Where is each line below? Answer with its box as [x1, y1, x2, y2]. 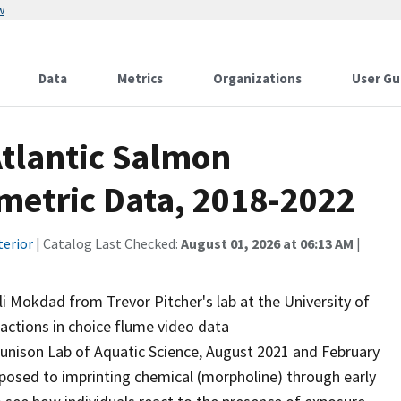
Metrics [117, 70, 163, 87]
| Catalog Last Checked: [33, 235, 181, 252]
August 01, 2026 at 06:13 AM [181, 235, 354, 252]
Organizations [213, 70, 302, 87]
